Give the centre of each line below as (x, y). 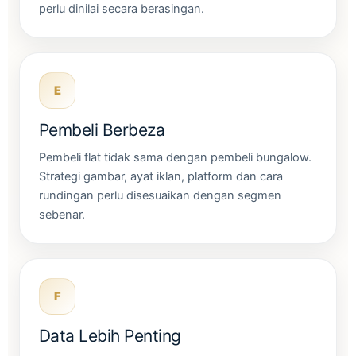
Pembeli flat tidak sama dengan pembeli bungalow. (175, 157)
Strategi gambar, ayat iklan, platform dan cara (161, 176)
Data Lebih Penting (110, 335)
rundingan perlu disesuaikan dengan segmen (160, 195)
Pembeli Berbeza (102, 130)
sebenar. (62, 214)
